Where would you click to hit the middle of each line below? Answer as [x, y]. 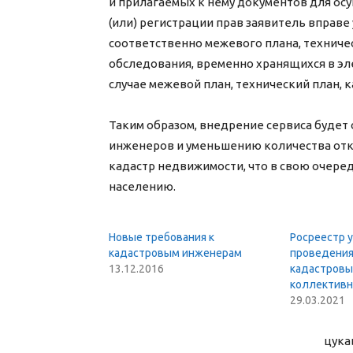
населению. [142, 187]
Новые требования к [162, 238]
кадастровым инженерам [175, 253]
